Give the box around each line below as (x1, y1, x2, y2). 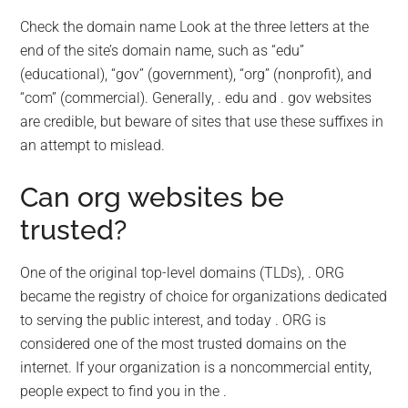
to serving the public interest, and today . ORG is (20, 311, 327, 329)
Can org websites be (20, 180, 285, 213)
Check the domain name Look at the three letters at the (20, 17, 370, 36)
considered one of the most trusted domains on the (20, 334, 347, 352)
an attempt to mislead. (20, 136, 166, 154)
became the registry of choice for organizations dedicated (20, 287, 388, 305)
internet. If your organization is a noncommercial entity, (20, 358, 372, 376)
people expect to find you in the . (20, 382, 228, 400)
